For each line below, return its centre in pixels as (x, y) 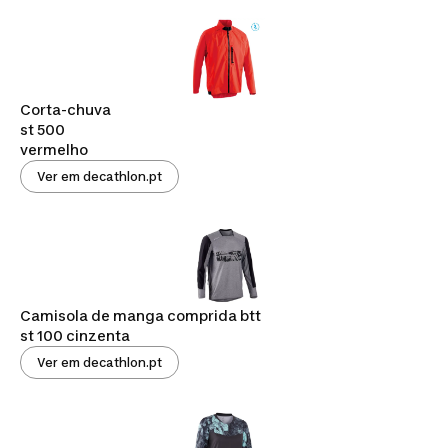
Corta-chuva (65, 109)
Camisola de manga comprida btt (140, 316)
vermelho (54, 149)
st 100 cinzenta (75, 336)
